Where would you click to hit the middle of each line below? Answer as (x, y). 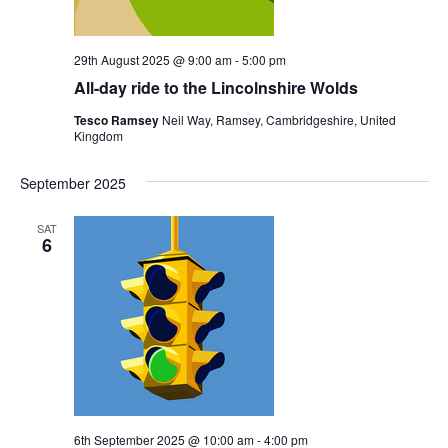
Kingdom (98, 135)
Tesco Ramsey (117, 119)
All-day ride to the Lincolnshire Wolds (215, 87)
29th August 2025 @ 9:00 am (152, 59)
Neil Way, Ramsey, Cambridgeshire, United (278, 119)
